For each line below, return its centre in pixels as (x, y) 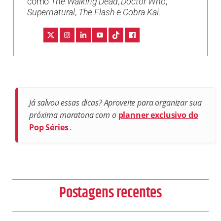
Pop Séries (50, 127)
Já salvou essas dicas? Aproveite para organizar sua (115, 102)
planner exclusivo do (158, 115)
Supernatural (51, 12)
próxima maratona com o (74, 115)
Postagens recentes (110, 193)
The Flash (96, 12)
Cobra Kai (141, 12)
